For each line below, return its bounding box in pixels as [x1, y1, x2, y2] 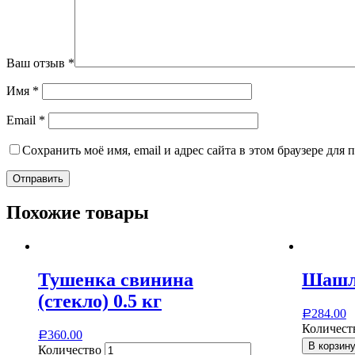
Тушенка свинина [38, 269, 193, 291]
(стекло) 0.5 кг [38, 291, 162, 312]
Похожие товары [6, 202, 149, 223]
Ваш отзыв [6, 55, 68, 70]
